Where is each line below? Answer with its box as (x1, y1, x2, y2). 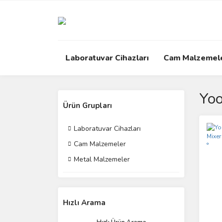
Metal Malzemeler (74, 155, 130, 164)
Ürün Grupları (63, 101, 112, 111)
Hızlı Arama (63, 198, 106, 208)
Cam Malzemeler (74, 139, 126, 149)
